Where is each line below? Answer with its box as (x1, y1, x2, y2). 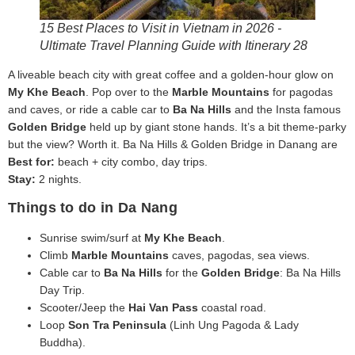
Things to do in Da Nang (8, 199, 177, 216)
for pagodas (269, 86, 333, 99)
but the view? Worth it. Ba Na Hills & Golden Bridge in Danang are (8, 138, 338, 151)
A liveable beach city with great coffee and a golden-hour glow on (8, 68, 334, 82)
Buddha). (40, 335, 86, 349)
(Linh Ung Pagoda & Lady (166, 318, 299, 331)
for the (162, 265, 201, 279)
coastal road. (198, 300, 266, 314)
